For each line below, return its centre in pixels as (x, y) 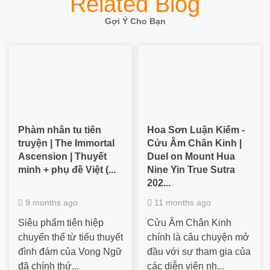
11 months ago (181, 202)
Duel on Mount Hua (191, 156)
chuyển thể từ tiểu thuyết (71, 237)
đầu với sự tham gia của (199, 251)
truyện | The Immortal (66, 143)
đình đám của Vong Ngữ (70, 251)
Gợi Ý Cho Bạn (135, 21)
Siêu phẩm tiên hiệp (61, 222)
